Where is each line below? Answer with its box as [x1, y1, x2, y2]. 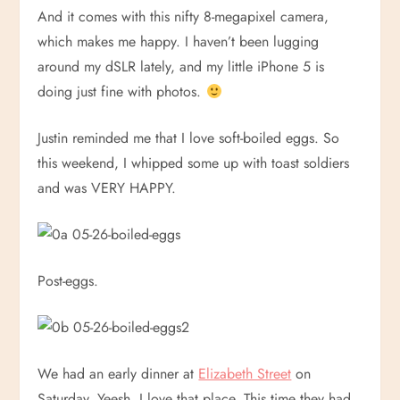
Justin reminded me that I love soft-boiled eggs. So [37, 128, 340, 148]
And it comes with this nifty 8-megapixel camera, [37, 6, 329, 27]
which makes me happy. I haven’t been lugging [37, 31, 320, 52]
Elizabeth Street [198, 363, 292, 384]
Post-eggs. [37, 271, 99, 291]
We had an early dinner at [37, 363, 199, 384]
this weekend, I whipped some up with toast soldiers [37, 153, 350, 173]
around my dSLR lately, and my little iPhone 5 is [37, 56, 325, 77]
